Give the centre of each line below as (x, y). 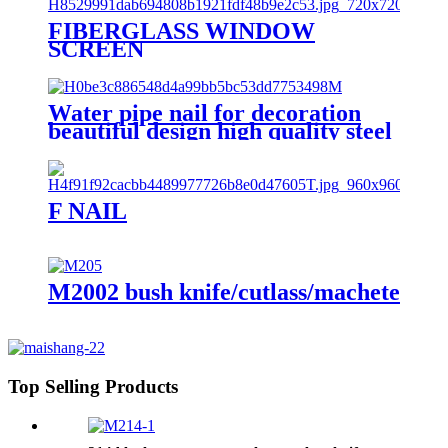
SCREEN (96, 48)
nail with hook (121, 148)
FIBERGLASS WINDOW (181, 30)
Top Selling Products (93, 387)
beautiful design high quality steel (220, 130)
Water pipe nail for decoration (204, 112)
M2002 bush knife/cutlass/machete (224, 292)
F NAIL (87, 210)
